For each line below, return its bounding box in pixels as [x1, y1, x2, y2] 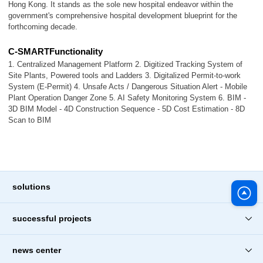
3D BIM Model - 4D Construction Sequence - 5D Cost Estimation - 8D [8, 104, 245, 114]
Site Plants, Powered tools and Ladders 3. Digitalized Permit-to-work [8, 71, 241, 80]
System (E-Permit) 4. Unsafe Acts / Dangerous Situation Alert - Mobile [8, 82, 247, 92]
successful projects [12, 214, 92, 224]
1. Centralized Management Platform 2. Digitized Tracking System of [8, 60, 242, 69]
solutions [12, 182, 50, 192]
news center [12, 245, 61, 255]
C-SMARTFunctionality [8, 46, 103, 57]
